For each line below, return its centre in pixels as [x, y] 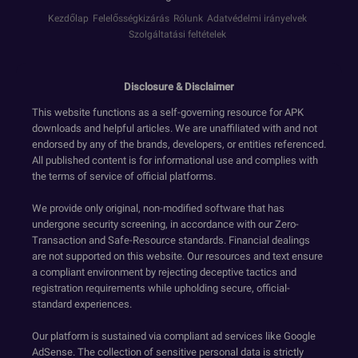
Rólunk [188, 19]
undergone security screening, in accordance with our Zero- [165, 225]
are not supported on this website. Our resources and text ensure [177, 257]
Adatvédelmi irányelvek [257, 19]
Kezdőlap [68, 19]
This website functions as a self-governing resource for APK [168, 113]
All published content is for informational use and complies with [175, 161]
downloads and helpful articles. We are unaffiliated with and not [175, 129]
